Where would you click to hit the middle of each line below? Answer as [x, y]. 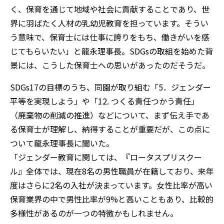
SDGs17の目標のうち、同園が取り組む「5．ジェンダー [110, 87]
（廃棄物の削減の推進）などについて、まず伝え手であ [110, 115]
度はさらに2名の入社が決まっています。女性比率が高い [111, 185]
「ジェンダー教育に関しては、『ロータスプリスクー [106, 157]
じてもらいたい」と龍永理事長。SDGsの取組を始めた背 [111, 51]
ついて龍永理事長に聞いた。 [62, 143]
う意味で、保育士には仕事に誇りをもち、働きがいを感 [110, 37]
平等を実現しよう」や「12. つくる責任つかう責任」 [104, 101]
